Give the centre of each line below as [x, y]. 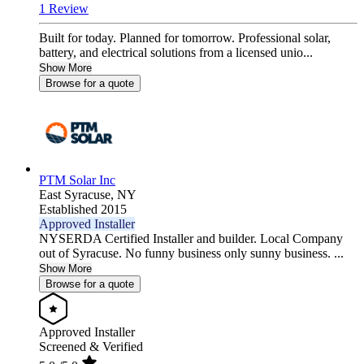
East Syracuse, [78, 195]
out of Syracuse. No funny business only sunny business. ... [191, 253]
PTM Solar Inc [77, 180]
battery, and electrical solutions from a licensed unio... [176, 53]
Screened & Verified [91, 347]
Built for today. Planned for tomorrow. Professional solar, [185, 38]
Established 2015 [83, 210]
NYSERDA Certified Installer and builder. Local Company [191, 239]
